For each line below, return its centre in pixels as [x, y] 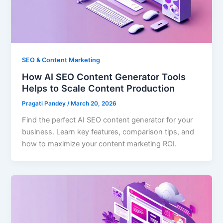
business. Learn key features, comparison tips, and [108, 132]
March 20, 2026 [94, 104]
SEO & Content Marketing [61, 60]
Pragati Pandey [45, 104]
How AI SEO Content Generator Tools [104, 77]
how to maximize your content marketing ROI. [100, 144]
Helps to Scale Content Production [99, 88]
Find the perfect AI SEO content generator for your [108, 120]
